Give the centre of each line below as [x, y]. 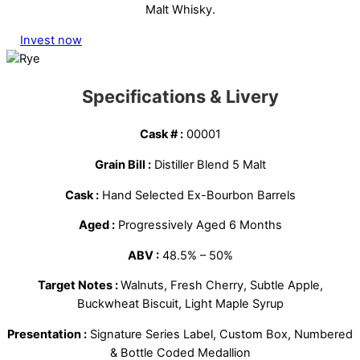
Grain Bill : [123, 165]
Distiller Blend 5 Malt [208, 165]
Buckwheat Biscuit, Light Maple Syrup [180, 304]
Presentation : [47, 334]
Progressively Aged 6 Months [198, 225]
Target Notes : [79, 286]
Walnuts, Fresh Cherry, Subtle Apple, [221, 286]
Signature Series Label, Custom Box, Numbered [220, 334]
